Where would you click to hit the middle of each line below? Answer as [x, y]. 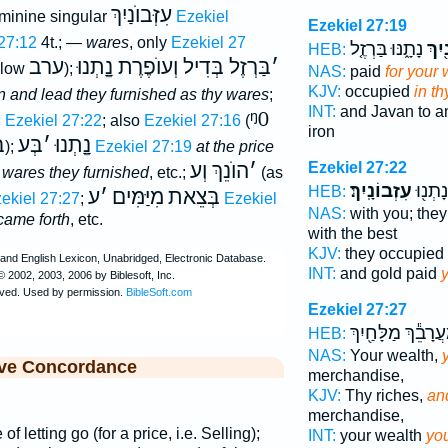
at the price [234, 146]
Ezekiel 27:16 [192, 120]
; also [122, 120]
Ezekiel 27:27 [357, 309]
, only [149, 42]
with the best [352, 233]
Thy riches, [383, 395]
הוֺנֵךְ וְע [219, 171]
